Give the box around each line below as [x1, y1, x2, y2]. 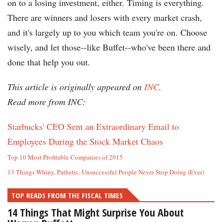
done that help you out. [7, 56, 90, 68]
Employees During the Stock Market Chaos [7, 135, 163, 148]
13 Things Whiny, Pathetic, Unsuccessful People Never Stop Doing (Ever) [7, 167, 204, 177]
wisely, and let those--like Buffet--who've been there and [7, 41, 211, 54]
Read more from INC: [7, 96, 89, 108]
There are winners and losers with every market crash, [7, 11, 202, 24]
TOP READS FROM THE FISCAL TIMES [11, 190, 123, 201]
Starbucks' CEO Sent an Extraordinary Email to [7, 120, 179, 133]
